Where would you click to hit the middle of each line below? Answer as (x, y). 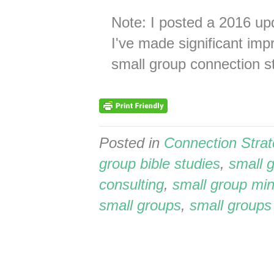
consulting (131, 184)
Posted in (131, 143)
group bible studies (160, 164)
